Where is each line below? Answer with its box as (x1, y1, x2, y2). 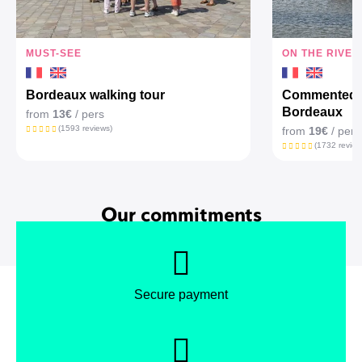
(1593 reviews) (57, 124, 112, 133)
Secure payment (134, 288, 228, 302)
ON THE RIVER (282, 48, 360, 59)
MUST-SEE (26, 48, 82, 59)
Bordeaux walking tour (26, 88, 165, 102)
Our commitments (100, 200, 262, 226)
